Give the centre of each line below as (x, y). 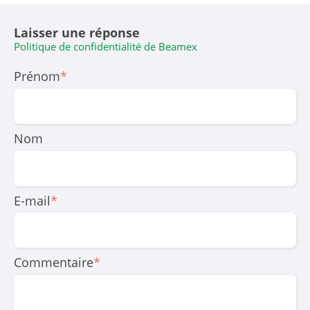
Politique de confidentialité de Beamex (106, 46)
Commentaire (54, 263)
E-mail (32, 200)
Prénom (37, 76)
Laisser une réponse (77, 32)
